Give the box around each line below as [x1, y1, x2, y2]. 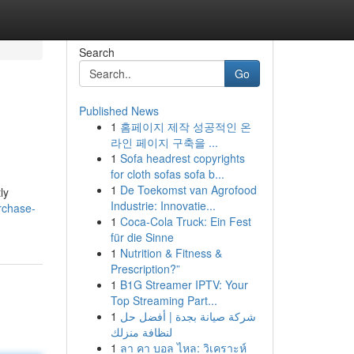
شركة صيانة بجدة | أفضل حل [119, 308, 256, 324]
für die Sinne [110, 229, 174, 245]
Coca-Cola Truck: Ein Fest [119, 213, 251, 229]
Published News [78, 103, 159, 119]
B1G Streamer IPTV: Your [119, 277, 248, 292]
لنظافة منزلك [110, 324, 172, 340]
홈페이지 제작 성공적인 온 [119, 119, 251, 134]
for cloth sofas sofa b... [110, 166, 224, 182]
